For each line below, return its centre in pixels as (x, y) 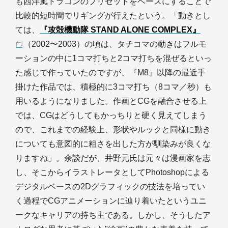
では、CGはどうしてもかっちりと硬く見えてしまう (111, 115)
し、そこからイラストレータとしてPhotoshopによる (112, 172)
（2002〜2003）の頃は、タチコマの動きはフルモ (115, 44)
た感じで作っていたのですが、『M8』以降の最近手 (110, 72)
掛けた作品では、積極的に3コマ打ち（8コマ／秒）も (113, 87)
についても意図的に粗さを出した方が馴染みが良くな (113, 144)
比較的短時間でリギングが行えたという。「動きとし (113, 15)
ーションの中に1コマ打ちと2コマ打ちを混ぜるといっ (113, 58)
